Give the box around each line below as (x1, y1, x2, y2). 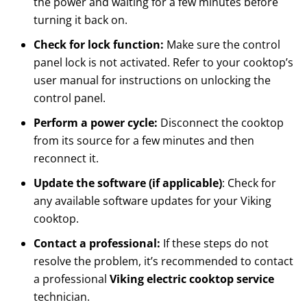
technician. (33, 289, 90, 305)
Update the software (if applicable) (33, 175, 222, 191)
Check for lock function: (33, 37, 167, 53)
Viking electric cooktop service (106, 271, 274, 287)
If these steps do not (160, 236, 269, 251)
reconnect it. (33, 151, 99, 167)
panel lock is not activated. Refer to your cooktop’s (33, 55, 293, 71)
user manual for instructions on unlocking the (33, 73, 271, 88)
